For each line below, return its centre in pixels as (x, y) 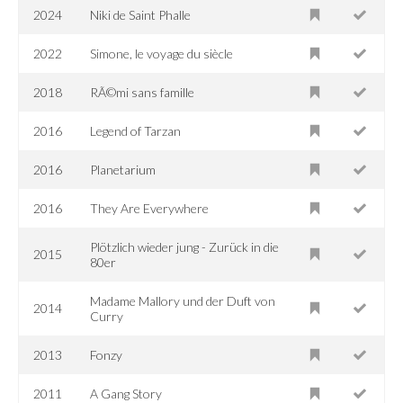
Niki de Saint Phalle (141, 14)
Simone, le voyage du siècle (162, 53)
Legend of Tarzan (136, 130)
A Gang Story (126, 393)
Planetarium (123, 169)
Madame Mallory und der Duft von (183, 300)
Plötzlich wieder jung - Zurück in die (185, 246)
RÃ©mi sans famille (143, 92)
